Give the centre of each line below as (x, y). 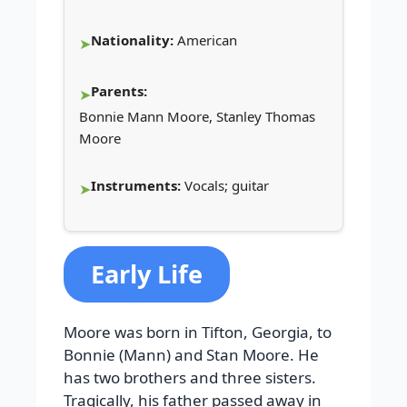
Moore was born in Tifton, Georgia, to (198, 332)
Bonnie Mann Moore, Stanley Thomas (197, 116)
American (207, 40)
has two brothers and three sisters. (190, 377)
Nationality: (134, 40)
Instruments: (138, 185)
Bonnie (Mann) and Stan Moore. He (191, 354)
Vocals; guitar (227, 185)
